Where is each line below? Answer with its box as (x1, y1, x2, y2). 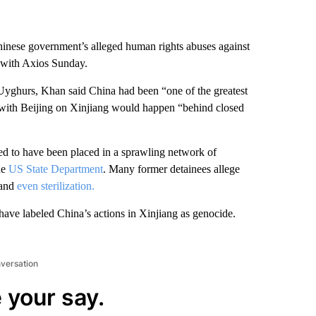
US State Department (8, 163, 103, 175)
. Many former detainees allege (102, 163, 240, 175)
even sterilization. (16, 180, 95, 192)
